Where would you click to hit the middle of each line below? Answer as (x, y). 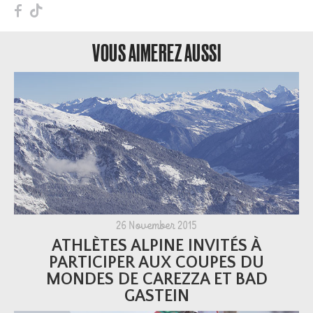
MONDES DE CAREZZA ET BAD (156, 279)
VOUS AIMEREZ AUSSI (156, 52)
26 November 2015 (156, 227)
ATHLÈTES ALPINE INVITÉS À (156, 246)
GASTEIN (156, 296)
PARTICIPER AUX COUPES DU (156, 262)
